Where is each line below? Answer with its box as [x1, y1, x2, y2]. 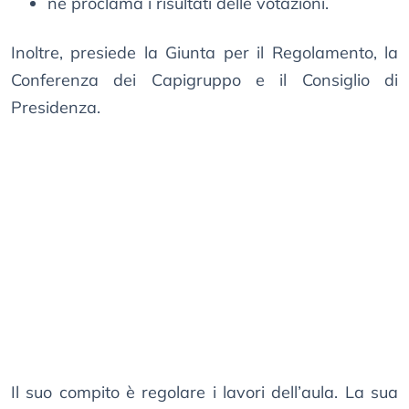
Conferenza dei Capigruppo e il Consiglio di [11, 69, 398, 91]
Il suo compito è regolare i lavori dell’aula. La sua [11, 382, 398, 404]
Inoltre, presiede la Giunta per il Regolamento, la [11, 42, 398, 64]
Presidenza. [11, 97, 100, 119]
